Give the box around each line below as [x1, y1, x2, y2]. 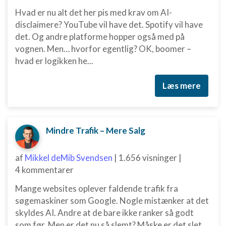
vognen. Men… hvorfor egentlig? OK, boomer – [15, 43, 191, 54]
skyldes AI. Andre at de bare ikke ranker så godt [15, 207, 194, 218]
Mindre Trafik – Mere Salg [46, 125, 145, 136]
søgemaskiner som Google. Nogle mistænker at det [15, 195, 209, 206]
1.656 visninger [119, 152, 177, 163]
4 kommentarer [15, 164, 74, 175]
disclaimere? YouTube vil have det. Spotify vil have [15, 19, 203, 30]
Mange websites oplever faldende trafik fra [15, 183, 178, 194]
